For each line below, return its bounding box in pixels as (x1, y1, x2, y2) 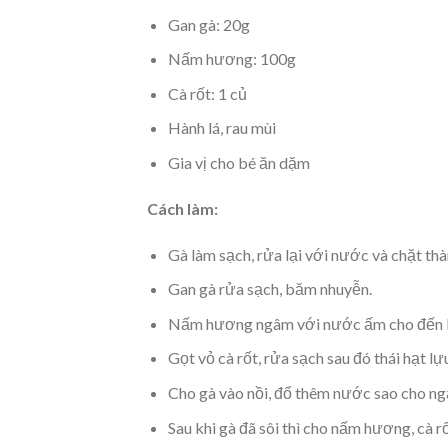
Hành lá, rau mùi (167, 118, 276, 138)
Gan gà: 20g (167, 14, 250, 34)
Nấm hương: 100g (167, 49, 296, 69)
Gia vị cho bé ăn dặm (167, 153, 310, 173)
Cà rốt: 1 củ (167, 83, 247, 103)
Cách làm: (147, 198, 218, 218)
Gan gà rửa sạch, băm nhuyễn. (167, 279, 372, 299)
